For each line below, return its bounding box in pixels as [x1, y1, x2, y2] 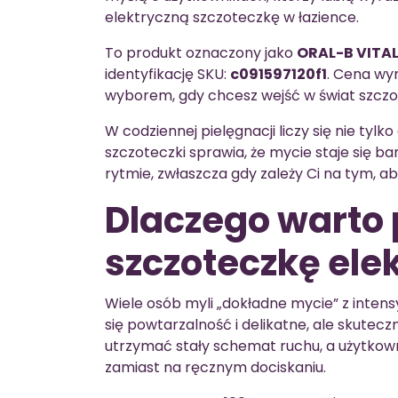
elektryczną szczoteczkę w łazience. [105, 7, 359, 28]
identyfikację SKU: [105, 64, 230, 84]
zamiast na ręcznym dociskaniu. [105, 357, 326, 378]
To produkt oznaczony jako [105, 43, 297, 63]
